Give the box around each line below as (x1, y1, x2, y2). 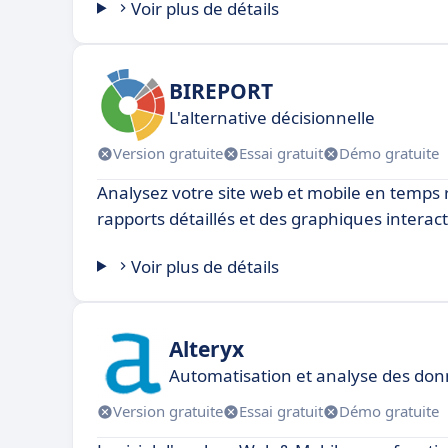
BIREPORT (169, 77, 273, 106)
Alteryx (169, 335, 244, 364)
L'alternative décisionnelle (169, 106, 375, 130)
